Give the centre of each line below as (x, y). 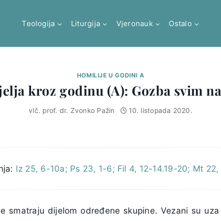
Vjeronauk (134, 23)
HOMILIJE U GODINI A (110, 75)
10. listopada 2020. (161, 110)
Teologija (38, 23)
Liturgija (86, 23)
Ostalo (180, 23)
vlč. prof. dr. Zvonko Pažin (72, 110)
